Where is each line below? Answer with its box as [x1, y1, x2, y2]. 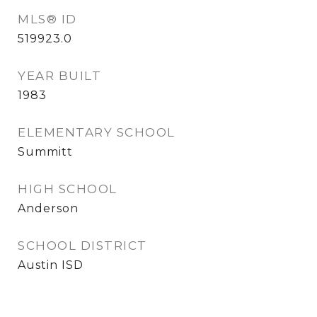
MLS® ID [18, 12, 77, 26]
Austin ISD [18, 258, 83, 272]
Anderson [18, 202, 79, 215]
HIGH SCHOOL [18, 182, 117, 196]
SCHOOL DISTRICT [18, 238, 147, 253]
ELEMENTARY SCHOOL [18, 125, 175, 139]
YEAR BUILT [18, 69, 101, 83]
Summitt [18, 145, 73, 158]
